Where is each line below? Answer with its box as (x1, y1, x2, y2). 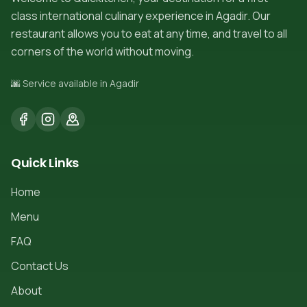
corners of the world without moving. (11, 44, 194, 60)
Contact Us (11, 258, 69, 274)
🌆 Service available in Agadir (11, 77, 139, 90)
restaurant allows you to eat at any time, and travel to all (11, 26, 287, 42)
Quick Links (11, 154, 79, 172)
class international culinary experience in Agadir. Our (11, 8, 271, 24)
